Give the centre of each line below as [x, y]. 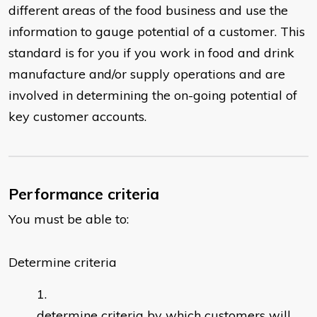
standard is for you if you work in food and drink [151, 53]
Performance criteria [84, 194]
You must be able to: [69, 219]
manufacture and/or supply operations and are [147, 74]
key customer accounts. [77, 117]
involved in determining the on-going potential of [153, 96]
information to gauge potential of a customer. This [157, 32]
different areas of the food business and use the [148, 11]
